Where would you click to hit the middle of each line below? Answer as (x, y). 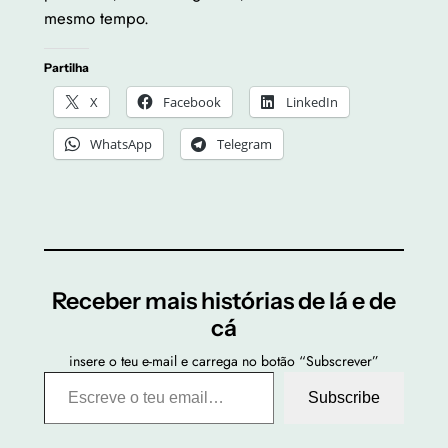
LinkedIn (311, 101)
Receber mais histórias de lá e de (224, 301)
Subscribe (344, 398)
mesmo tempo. (96, 18)
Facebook (191, 101)
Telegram (244, 143)
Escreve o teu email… (69, 371)
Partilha (66, 67)
